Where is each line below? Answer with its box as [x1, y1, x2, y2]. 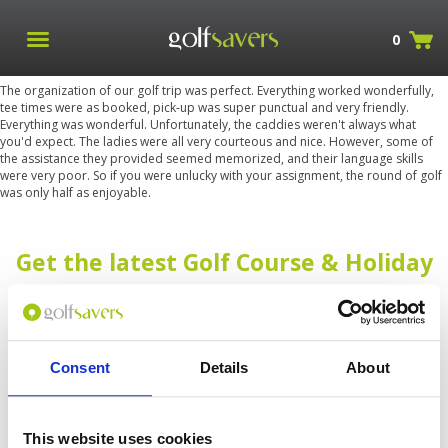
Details [199, 358, 249, 376]
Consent [50, 358, 110, 376]
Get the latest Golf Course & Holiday [15, 246, 433, 278]
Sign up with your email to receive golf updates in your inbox [29, 315, 419, 334]
